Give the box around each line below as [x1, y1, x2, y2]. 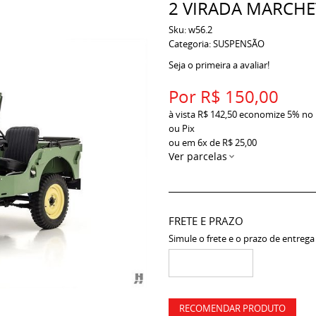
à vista [169, 108, 197, 121]
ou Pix [169, 122, 195, 135]
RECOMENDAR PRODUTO [179, 302, 286, 315]
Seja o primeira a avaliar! [169, 59, 269, 71]
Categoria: [169, 37, 211, 50]
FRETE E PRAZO [169, 214, 243, 228]
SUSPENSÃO [213, 37, 265, 50]
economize [237, 108, 287, 121]
